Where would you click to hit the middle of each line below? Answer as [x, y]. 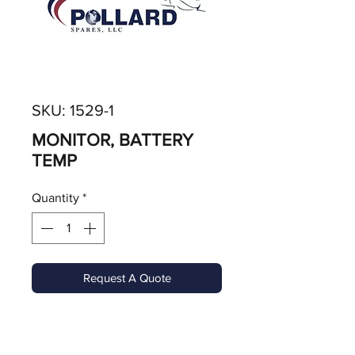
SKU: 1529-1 [73, 110]
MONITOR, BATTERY [113, 140]
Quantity [55, 198]
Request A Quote [127, 278]
